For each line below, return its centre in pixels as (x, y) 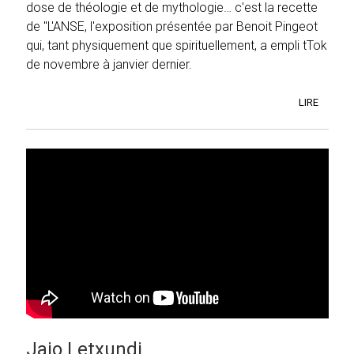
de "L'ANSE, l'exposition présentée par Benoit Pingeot (172, 26)
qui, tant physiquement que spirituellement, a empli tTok (177, 45)
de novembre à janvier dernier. (109, 64)
